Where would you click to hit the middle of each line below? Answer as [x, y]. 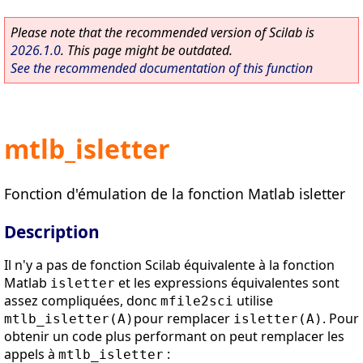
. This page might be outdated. [147, 50]
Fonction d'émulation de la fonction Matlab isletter [175, 193]
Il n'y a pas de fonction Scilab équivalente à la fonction [169, 265]
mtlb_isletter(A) [69, 318]
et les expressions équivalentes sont [227, 282]
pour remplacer [184, 318]
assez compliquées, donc [82, 300]
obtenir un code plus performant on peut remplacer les [174, 336]
